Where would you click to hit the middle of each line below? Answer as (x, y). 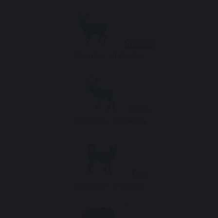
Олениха (139, 44)
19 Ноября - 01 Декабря (109, 56)
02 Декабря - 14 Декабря (109, 121)
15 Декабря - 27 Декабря (109, 187)
